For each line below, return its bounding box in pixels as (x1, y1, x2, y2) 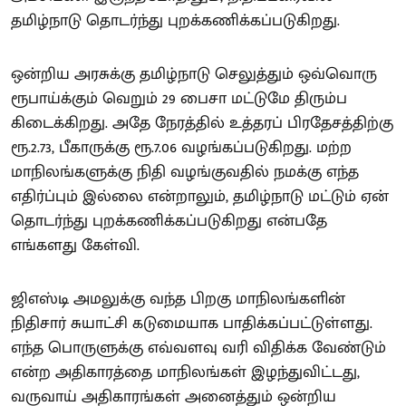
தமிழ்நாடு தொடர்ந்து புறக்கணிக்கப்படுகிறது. (11, 7, 340, 34)
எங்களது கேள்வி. (11, 232, 140, 259)
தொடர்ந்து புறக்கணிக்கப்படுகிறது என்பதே (11, 208, 327, 235)
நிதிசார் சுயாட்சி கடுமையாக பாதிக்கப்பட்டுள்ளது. (11, 310, 372, 337)
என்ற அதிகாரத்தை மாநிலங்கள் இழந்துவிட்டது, (11, 359, 360, 386)
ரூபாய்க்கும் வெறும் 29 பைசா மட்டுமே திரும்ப (11, 85, 347, 112)
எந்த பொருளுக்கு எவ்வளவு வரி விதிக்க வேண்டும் (11, 334, 386, 362)
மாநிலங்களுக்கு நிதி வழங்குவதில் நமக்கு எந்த (11, 159, 359, 186)
